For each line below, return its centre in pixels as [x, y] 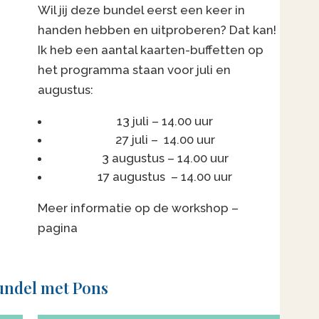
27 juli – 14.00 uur [165, 139]
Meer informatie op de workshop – [138, 208]
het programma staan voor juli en [135, 69]
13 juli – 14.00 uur [165, 121]
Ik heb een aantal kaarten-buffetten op [151, 49]
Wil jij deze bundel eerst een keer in [142, 10]
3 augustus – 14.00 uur [165, 158]
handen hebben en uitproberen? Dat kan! [157, 30]
